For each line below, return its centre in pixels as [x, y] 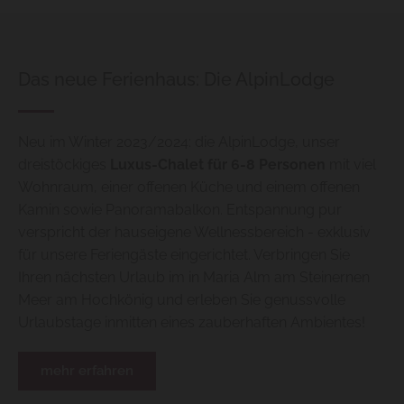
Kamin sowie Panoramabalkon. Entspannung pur [180, 210]
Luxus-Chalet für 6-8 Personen [218, 165]
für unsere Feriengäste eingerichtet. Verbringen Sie [184, 255]
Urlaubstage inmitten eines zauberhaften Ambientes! [192, 323]
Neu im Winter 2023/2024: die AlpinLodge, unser [179, 142]
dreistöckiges [64, 165]
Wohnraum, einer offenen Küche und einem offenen [189, 188]
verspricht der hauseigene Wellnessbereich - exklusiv [194, 233]
